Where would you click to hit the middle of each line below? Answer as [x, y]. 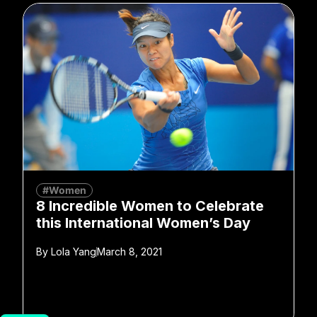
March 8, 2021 [129, 251]
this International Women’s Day [143, 223]
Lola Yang [72, 251]
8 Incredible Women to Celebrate [150, 206]
